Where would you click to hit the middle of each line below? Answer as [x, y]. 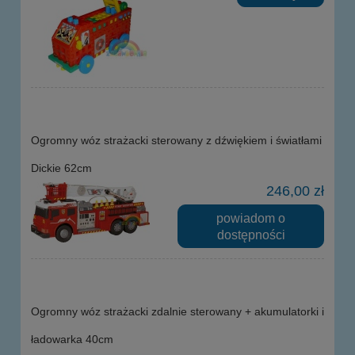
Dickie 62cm [61, 168]
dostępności [251, 234]
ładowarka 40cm [72, 340]
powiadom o [251, 218]
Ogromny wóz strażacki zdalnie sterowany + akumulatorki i [177, 312]
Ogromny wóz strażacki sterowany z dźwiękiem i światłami [176, 140]
